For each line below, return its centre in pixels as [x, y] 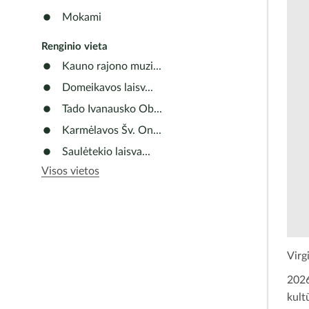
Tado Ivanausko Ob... [112, 109]
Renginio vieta [74, 47]
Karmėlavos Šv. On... [112, 130]
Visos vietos [70, 171]
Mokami [82, 17]
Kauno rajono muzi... [112, 66]
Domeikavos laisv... [108, 88]
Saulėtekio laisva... [106, 152]
